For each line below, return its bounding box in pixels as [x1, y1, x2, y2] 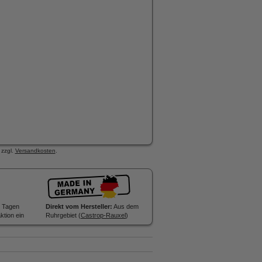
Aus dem [112, 203, 139, 210]
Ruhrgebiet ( [46, 212, 81, 219]
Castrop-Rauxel [81, 212, 126, 219]
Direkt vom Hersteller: [46, 203, 112, 210]
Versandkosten [15, 147, 56, 154]
